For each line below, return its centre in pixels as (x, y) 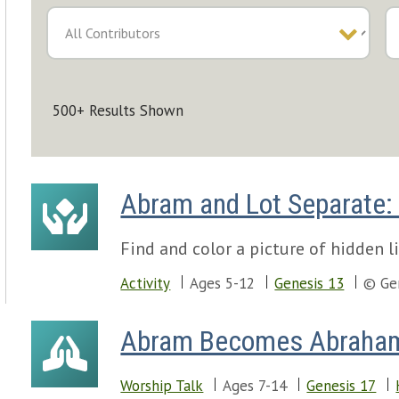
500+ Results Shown (118, 110)
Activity (146, 283)
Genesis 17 (342, 386)
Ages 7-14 (255, 386)
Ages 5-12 (223, 283)
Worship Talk (162, 386)
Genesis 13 (309, 283)
